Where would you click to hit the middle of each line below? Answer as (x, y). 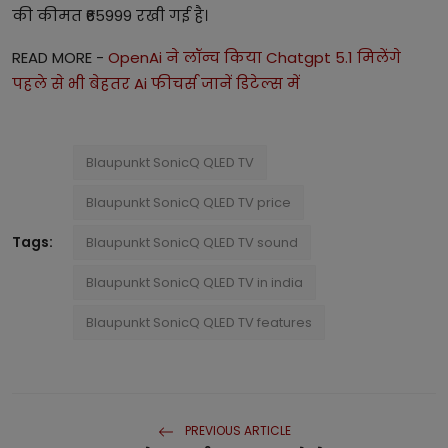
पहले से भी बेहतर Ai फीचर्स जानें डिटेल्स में (156, 84)
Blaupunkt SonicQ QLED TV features (199, 323)
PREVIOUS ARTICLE (236, 431)
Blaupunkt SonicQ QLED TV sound (192, 243)
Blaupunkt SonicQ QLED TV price (188, 203)
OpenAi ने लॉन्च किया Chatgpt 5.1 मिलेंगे (254, 58)
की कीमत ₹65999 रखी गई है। (112, 16)
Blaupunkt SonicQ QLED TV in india (194, 283)
